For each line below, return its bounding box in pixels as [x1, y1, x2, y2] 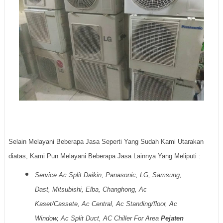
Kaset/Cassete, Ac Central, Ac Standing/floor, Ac [34, 200, 177, 208]
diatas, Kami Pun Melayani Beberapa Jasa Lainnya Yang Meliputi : [8, 152, 201, 160]
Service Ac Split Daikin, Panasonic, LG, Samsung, [34, 171, 182, 179]
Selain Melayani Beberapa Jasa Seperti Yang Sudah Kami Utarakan [8, 137, 204, 145]
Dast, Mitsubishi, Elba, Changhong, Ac [34, 186, 147, 194]
